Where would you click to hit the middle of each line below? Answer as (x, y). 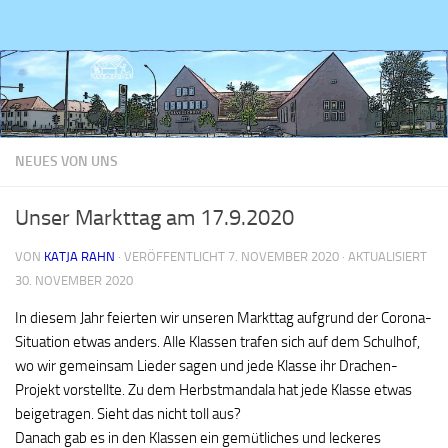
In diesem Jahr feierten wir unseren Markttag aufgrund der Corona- (223, 317)
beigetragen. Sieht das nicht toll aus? (128, 413)
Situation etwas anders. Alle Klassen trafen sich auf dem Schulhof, (217, 341)
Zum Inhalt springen (97, 28)
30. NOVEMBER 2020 (74, 280)
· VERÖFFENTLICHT (173, 256)
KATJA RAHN (79, 256)
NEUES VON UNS (66, 161)
